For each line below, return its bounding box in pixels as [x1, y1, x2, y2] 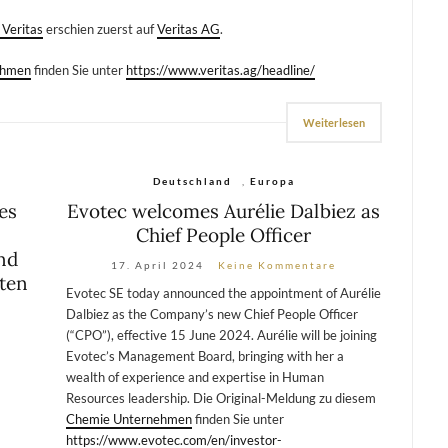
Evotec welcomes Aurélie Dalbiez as [67, 198, 381, 223]
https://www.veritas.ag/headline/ [126, 61, 315, 78]
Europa [249, 174, 295, 187]
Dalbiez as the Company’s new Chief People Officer [65, 305, 358, 322]
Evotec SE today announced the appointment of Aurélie [65, 284, 381, 301]
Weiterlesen [303, 115, 366, 129]
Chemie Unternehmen [65, 410, 192, 427]
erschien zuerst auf [43, 20, 157, 37]
